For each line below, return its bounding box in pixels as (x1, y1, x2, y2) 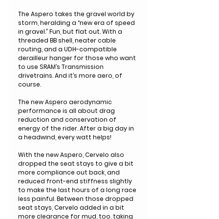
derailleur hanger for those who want (18, 53, 136, 62)
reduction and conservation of (18, 115, 116, 124)
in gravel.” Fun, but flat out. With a (18, 27, 122, 36)
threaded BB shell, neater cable (18, 36, 116, 44)
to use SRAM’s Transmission (18, 62, 104, 71)
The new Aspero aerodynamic (18, 97, 112, 106)
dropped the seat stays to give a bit (18, 159, 133, 168)
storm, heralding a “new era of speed (18, 18, 135, 27)
